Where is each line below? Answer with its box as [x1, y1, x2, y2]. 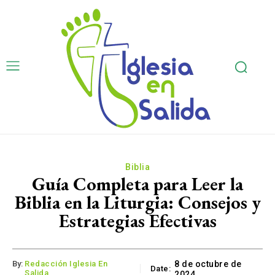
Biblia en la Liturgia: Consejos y [14, 190, 261, 214]
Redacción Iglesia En [25, 259, 107, 269]
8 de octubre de [174, 259, 242, 269]
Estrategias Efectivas [58, 209, 217, 233]
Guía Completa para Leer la [32, 172, 243, 196]
